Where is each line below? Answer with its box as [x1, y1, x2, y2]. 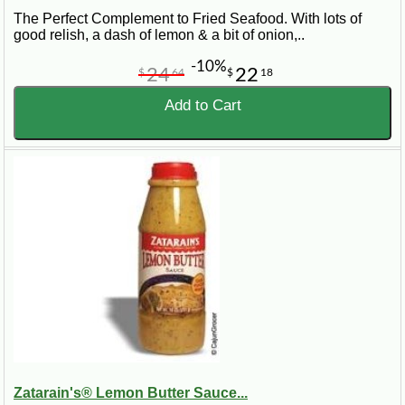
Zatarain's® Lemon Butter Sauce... [14, 385, 248, 401]
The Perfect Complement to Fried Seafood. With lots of [14, 11, 362, 27]
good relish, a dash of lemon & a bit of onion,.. [14, 27, 305, 43]
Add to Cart [164, 97, 241, 115]
